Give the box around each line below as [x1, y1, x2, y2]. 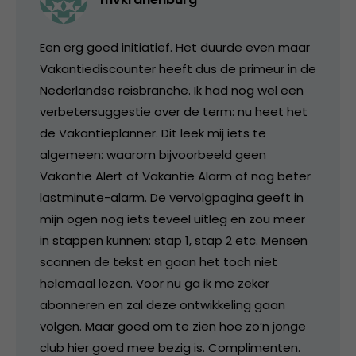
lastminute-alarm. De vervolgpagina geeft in [40, 188, 304, 206]
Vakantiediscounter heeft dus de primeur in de [40, 60, 316, 77]
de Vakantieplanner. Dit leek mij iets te [40, 124, 266, 141]
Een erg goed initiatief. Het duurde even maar [40, 38, 310, 56]
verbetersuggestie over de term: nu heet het [40, 103, 308, 120]
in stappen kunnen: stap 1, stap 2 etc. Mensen [40, 231, 308, 249]
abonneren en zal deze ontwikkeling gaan [40, 296, 285, 313]
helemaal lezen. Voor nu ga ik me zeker [40, 274, 269, 292]
